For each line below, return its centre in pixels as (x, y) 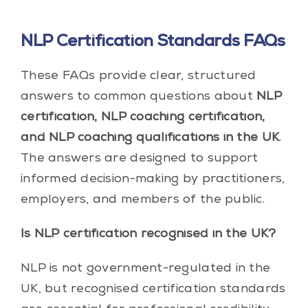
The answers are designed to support (139, 158)
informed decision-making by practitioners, (153, 179)
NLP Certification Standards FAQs (153, 42)
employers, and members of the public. (142, 200)
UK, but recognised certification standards (153, 289)
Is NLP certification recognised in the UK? (148, 234)
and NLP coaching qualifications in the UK (150, 138)
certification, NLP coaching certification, (143, 117)
